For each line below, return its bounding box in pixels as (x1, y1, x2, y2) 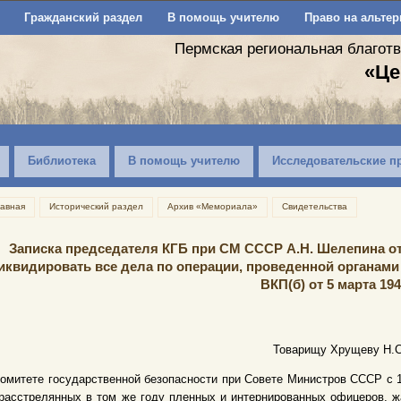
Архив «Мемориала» (167, 201, 258, 211)
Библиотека (28, 154, 96, 167)
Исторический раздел (49, 201, 143, 211)
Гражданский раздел (23, 11, 142, 24)
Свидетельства (282, 201, 347, 211)
